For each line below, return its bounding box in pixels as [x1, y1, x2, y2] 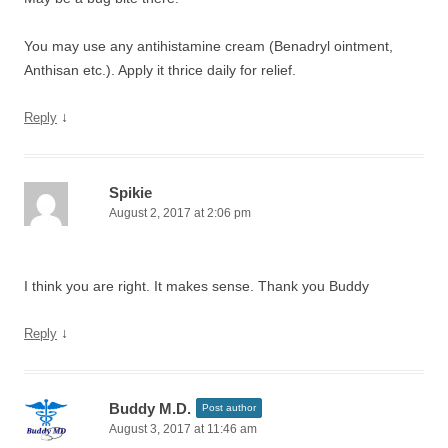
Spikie [109, 184, 152, 201]
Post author [202, 402, 256, 413]
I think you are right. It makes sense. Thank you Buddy [24, 278, 369, 294]
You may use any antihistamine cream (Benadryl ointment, [24, 38, 393, 54]
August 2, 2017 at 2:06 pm [109, 206, 251, 220]
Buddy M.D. [109, 400, 191, 417]
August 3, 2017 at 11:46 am [109, 422, 257, 436]
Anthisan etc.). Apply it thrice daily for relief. [24, 62, 296, 78]
